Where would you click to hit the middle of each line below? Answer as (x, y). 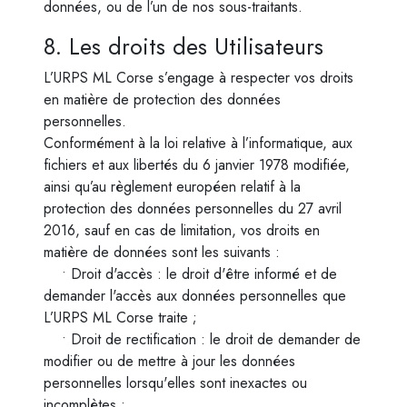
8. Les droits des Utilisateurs (184, 46)
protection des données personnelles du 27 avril (193, 208)
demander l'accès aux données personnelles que (195, 296)
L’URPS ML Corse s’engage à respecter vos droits (199, 78)
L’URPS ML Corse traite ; (120, 318)
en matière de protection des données (162, 99)
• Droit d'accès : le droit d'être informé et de (190, 274)
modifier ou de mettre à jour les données (169, 361)
